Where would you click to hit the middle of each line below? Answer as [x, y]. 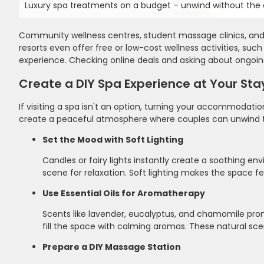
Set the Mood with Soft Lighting [113, 139]
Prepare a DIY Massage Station [112, 247]
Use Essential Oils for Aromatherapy [124, 193]
